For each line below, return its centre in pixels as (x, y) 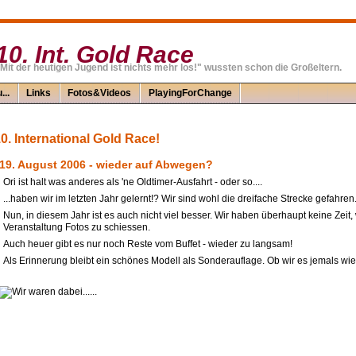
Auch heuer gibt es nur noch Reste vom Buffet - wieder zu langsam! (147, 244)
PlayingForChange (190, 93)
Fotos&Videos (100, 93)
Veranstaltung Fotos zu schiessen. (76, 227)
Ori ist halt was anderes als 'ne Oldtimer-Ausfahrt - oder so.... (132, 182)
